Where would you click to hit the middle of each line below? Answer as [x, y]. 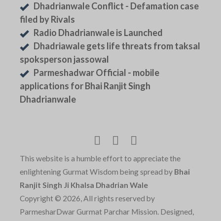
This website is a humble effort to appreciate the [100, 158]
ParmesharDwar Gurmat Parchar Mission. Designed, [107, 211]
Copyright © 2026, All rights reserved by [87, 198]
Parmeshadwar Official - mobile [96, 73]
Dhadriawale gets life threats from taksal [117, 46]
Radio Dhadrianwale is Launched [98, 33]
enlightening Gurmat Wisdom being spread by [97, 171]
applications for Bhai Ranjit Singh [85, 86]
